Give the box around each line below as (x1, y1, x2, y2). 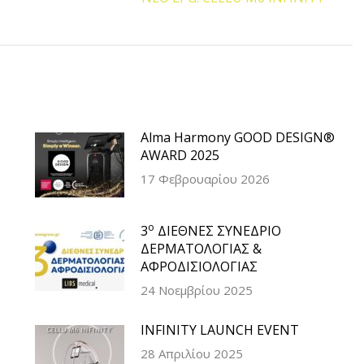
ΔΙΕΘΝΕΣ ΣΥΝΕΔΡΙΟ (154, 222, 281, 240)
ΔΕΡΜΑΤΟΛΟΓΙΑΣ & (140, 240, 262, 258)
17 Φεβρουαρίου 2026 (140, 171, 270, 188)
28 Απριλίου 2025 (140, 345, 243, 362)
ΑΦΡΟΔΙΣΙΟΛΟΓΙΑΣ (140, 258, 258, 276)
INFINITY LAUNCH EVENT (140, 321, 299, 340)
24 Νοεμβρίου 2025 (140, 282, 253, 299)
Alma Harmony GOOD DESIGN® (140, 128, 335, 147)
